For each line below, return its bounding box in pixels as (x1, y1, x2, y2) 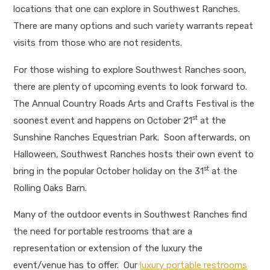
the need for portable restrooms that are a (13, 226, 193, 237)
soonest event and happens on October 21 (13, 115, 193, 126)
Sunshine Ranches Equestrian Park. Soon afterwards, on (13, 131, 251, 143)
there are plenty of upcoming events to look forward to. (13, 81, 250, 92)
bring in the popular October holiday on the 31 (13, 165, 204, 177)
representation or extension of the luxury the (13, 243, 203, 254)
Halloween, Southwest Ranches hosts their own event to (13, 148, 254, 160)
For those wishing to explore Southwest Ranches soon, (13, 64, 247, 75)
